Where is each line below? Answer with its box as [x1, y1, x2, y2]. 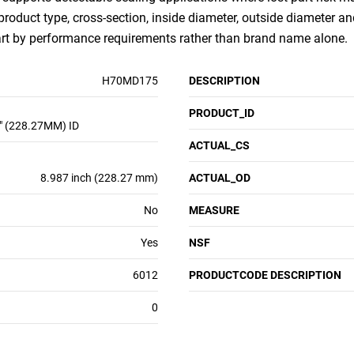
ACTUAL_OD [189, 171, 250, 184]
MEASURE [189, 204, 239, 217]
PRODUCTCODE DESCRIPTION [189, 269, 341, 281]
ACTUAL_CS [189, 139, 250, 152]
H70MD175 [102, 74, 158, 87]
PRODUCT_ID [189, 107, 254, 119]
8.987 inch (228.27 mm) [40, 171, 158, 184]
